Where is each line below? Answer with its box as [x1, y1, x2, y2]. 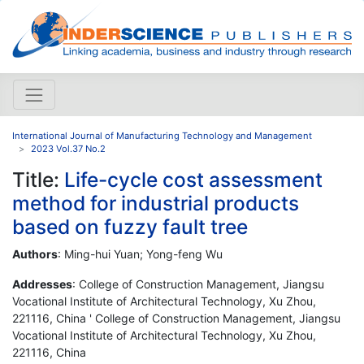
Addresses [12, 276, 72, 291]
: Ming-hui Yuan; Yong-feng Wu [58, 246, 223, 261]
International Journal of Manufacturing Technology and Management [12, 129, 312, 141]
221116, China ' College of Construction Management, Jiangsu [12, 310, 340, 325]
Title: [12, 167, 64, 192]
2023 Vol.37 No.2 [31, 142, 106, 154]
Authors [12, 246, 58, 261]
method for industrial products [12, 190, 299, 215]
